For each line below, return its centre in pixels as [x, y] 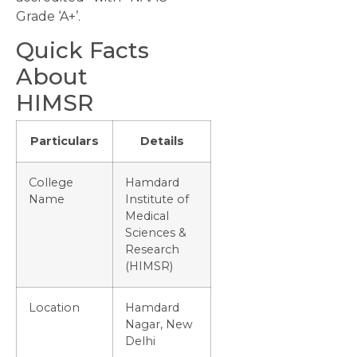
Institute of [157, 200]
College [51, 183]
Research [152, 250]
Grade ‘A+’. [48, 16]
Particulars [65, 141]
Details [162, 141]
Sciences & [156, 233]
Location [54, 308]
